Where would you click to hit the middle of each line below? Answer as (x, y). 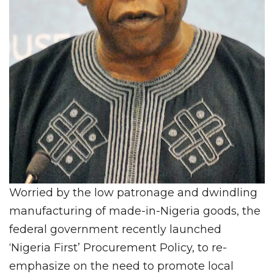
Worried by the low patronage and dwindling (133, 193)
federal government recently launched (115, 230)
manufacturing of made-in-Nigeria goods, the (135, 211)
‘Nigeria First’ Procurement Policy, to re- (118, 248)
